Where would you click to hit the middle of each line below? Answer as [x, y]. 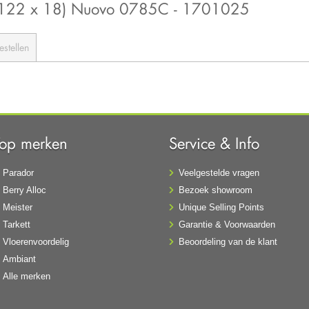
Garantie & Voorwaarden [227, 225]
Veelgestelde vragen [219, 173]
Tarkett [16, 225]
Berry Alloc [24, 190]
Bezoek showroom [216, 190]
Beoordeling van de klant [228, 242]
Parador [18, 173]
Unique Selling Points [222, 208]
